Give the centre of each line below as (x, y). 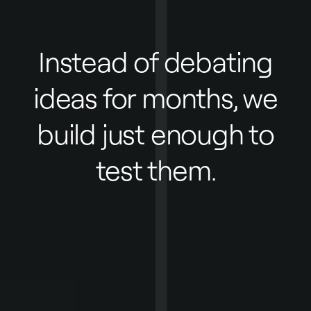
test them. (155, 169)
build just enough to (155, 133)
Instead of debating (155, 61)
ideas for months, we (155, 97)
